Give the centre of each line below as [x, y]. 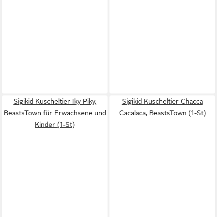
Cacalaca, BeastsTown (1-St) [162, 113]
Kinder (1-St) [55, 124]
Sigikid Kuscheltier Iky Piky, [55, 101]
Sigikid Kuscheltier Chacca [162, 101]
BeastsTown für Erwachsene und [55, 113]
